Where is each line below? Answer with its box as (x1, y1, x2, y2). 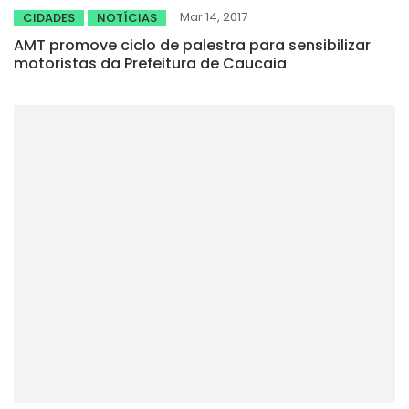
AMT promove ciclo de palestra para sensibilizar (14, 34, 371, 56)
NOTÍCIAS (97, 8, 157, 26)
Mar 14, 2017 (180, 7, 247, 26)
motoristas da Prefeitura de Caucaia (14, 52, 287, 74)
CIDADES (23, 8, 75, 26)
